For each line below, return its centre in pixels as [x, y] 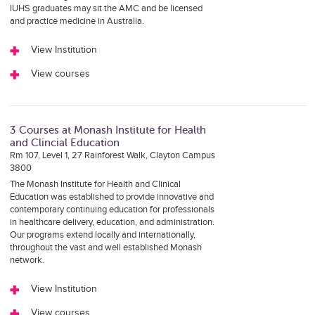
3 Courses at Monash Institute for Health [108, 130]
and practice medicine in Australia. [77, 21]
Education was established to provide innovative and [111, 197]
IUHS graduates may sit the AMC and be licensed [106, 8]
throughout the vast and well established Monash [105, 247]
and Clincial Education [64, 143]
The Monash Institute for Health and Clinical [95, 184]
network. [27, 260]
